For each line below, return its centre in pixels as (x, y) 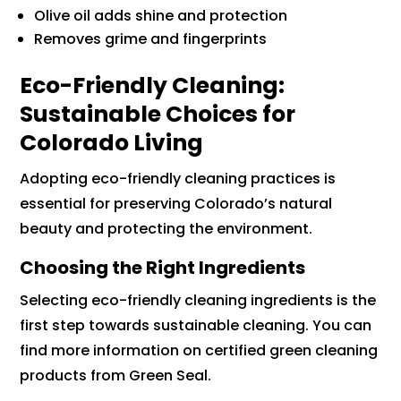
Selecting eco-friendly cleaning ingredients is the (198, 301)
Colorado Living (112, 143)
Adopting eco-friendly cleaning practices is (178, 179)
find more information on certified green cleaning (199, 351)
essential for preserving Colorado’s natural (176, 204)
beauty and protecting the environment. (166, 229)
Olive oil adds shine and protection (161, 16)
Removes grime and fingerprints (151, 39)
